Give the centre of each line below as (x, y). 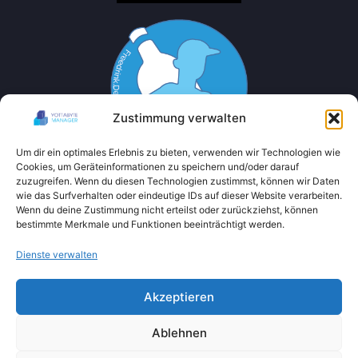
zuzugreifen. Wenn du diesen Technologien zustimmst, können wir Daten (178, 181)
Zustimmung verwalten (179, 117)
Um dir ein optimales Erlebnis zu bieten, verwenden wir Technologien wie (178, 152)
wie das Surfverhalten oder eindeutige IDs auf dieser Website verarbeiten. (179, 195)
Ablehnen (179, 332)
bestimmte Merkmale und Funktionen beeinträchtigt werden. (150, 224)
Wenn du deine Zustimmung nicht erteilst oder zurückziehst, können (167, 210)
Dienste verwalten (57, 255)
